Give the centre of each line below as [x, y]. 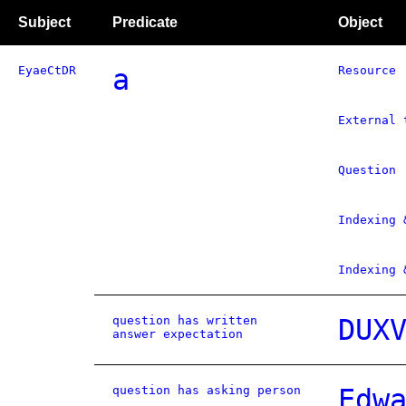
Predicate [145, 22]
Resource [367, 70]
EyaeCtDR [47, 70]
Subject [44, 22]
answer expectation [178, 334]
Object [360, 22]
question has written [185, 320]
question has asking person [207, 390]
